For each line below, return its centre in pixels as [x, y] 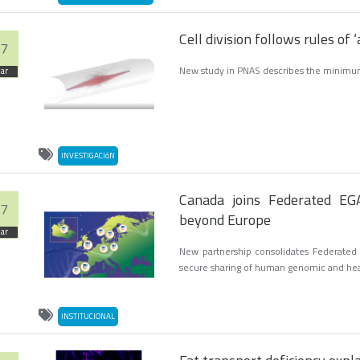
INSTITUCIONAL [88, 316]
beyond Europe [225, 220]
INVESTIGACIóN [88, 156]
